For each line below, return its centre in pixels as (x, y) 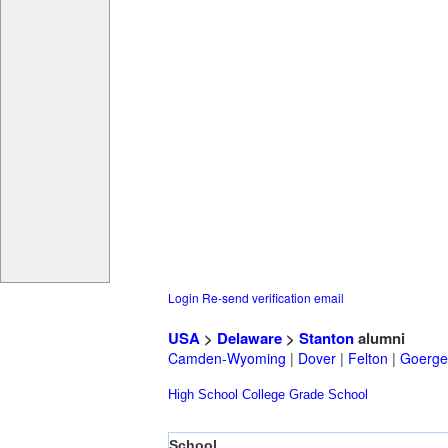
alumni (379, 338)
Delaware (249, 338)
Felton (368, 358)
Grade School (328, 395)
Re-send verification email (273, 298)
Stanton (326, 338)
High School (203, 395)
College (263, 395)
